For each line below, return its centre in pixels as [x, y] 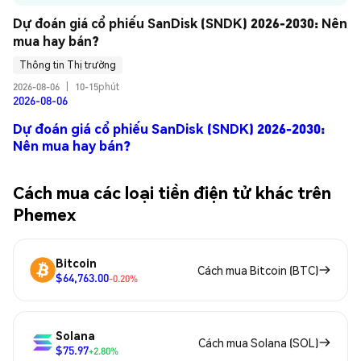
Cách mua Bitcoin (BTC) [258, 270]
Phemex [44, 214]
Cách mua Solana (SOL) [258, 343]
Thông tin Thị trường [68, 65]
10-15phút [97, 86]
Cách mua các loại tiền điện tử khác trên [172, 192]
